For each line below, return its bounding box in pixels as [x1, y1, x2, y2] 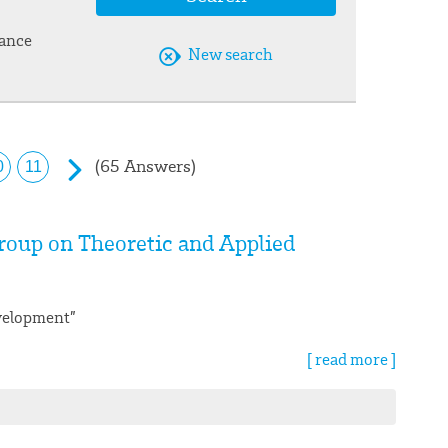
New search [188, 44, 274, 64]
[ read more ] [307, 349, 396, 369]
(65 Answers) [95, 154, 197, 176]
